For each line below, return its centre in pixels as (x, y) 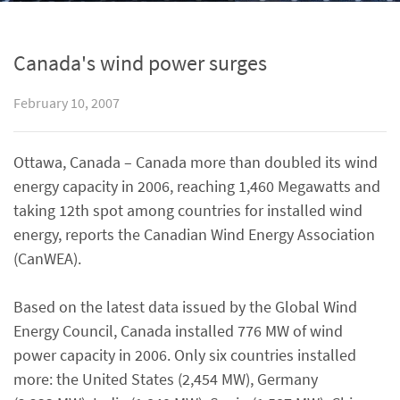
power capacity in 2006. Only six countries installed (185, 355)
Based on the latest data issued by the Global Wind (185, 307)
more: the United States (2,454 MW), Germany (166, 379)
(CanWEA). (47, 258)
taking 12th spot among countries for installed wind (188, 210)
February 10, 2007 (67, 103)
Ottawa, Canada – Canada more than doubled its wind (196, 162)
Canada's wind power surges (140, 63)
